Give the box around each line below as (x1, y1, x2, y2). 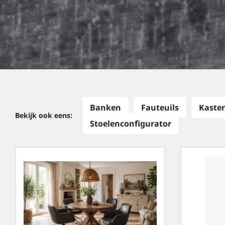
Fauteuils (141, 102, 179, 113)
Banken (90, 102, 121, 113)
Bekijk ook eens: (15, 110, 72, 120)
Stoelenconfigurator (90, 118, 171, 129)
